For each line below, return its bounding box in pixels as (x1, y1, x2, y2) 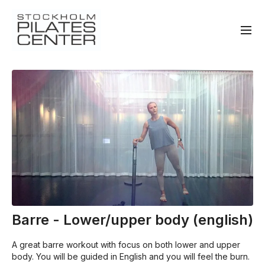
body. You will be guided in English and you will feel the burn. (12, 251, 250, 261)
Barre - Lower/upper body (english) (12, 211, 253, 228)
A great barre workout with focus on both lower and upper (12, 239, 240, 250)
